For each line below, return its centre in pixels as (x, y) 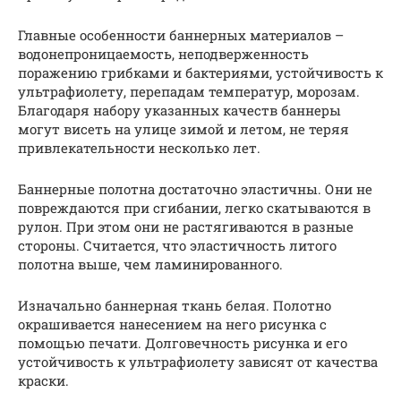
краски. (43, 380)
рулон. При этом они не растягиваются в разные (186, 226)
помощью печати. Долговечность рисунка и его (183, 342)
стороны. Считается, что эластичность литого (177, 245)
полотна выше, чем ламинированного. (150, 264)
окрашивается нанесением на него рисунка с (172, 324)
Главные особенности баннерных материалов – (181, 34)
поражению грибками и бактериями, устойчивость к (200, 72)
